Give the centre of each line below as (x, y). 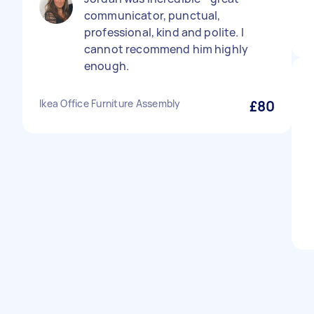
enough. (107, 66)
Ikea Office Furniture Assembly (110, 103)
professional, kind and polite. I (164, 32)
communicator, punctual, (152, 15)
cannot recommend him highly (166, 49)
